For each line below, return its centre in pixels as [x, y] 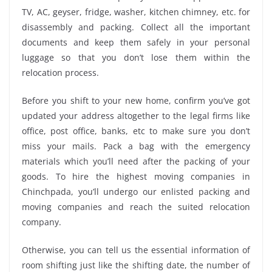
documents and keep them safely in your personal [136, 42]
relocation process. [60, 73]
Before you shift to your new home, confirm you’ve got [136, 101]
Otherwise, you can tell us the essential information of [136, 250]
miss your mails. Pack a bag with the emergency [136, 146]
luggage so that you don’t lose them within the [136, 58]
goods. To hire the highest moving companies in [136, 177]
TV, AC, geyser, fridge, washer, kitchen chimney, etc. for [136, 12]
